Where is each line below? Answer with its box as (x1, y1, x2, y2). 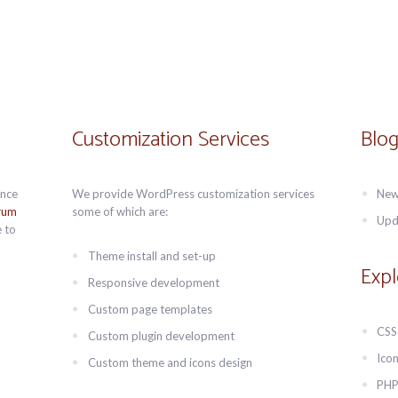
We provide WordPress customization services (71, 187, 314, 201)
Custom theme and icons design (87, 355, 252, 370)
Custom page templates (87, 302, 212, 316)
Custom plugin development (87, 329, 235, 343)
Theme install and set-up (87, 249, 216, 263)
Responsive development (87, 275, 219, 290)
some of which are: (71, 204, 168, 219)
